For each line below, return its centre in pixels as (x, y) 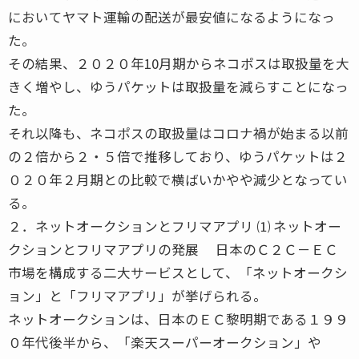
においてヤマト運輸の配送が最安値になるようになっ (171, 16)
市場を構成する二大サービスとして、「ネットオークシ (178, 272)
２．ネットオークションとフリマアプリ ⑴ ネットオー (175, 226)
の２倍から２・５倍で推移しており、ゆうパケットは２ (178, 156)
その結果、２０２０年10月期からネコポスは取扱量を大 (179, 63)
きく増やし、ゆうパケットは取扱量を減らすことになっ (178, 86)
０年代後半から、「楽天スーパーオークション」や (165, 342)
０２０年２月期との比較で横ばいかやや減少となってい (178, 179)
